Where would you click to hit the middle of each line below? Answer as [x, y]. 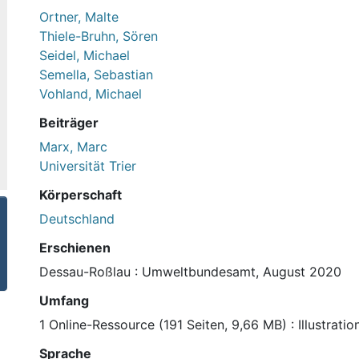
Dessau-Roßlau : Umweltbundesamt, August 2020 [190, 271]
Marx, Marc [73, 146]
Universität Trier [88, 165]
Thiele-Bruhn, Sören [99, 36]
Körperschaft [81, 194]
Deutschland [77, 218]
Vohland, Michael [91, 93]
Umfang [64, 300]
